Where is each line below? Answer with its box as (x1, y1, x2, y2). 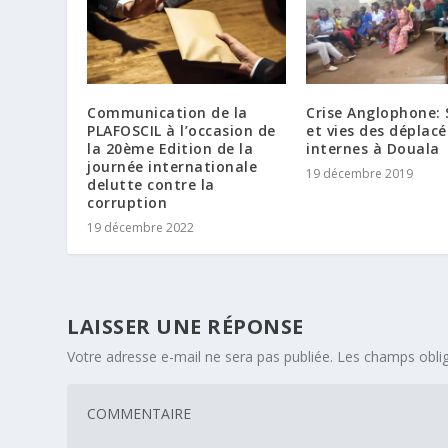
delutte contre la (87, 175, 215, 195)
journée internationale (87, 157, 258, 177)
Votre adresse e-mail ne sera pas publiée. (67, 347, 334, 367)
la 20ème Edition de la (87, 139, 254, 159)
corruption (87, 193, 168, 213)
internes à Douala (306, 139, 440, 159)
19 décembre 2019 (306, 165, 413, 183)
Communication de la (87, 103, 248, 123)
